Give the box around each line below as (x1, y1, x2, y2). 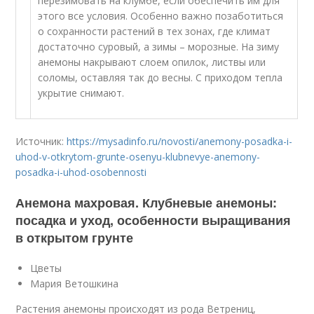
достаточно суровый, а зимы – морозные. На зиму (38, 40, 280, 53)
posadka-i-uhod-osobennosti (15, 165, 147, 179)
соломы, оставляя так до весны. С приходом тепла (38, 71, 283, 84)
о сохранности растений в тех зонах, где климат (38, 25, 271, 38)
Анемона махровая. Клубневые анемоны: (15, 193, 278, 212)
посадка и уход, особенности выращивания (15, 211, 292, 229)
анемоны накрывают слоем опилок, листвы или (38, 55, 266, 69)
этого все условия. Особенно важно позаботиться (38, 9, 284, 22)
